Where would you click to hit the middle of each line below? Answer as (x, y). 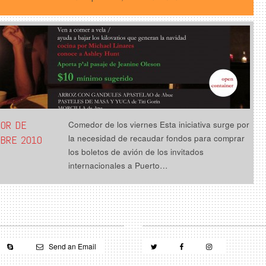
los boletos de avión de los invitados (136, 152)
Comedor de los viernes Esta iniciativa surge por (159, 125)
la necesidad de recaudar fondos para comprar (157, 138)
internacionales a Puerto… (118, 166)
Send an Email (71, 246)
